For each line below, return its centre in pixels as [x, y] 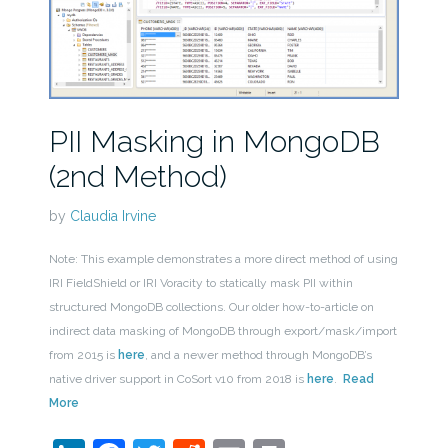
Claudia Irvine [112, 216]
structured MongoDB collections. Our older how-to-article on [211, 307]
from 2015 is [83, 355]
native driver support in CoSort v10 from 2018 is [177, 379]
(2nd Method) [137, 177]
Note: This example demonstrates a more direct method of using [223, 259]
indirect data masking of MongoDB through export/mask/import [222, 331]
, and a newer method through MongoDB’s [258, 355]
